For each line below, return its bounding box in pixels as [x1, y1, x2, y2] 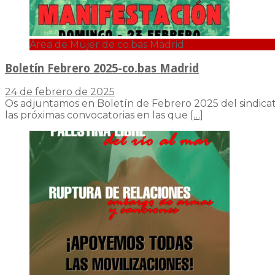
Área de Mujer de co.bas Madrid [29, 38, 184, 50]
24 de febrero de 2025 [5, 86, 115, 98]
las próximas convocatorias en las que [5, 109, 190, 122]
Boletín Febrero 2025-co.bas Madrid [5, 61, 199, 75]
